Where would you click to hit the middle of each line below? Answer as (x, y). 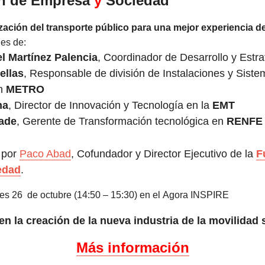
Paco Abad (45, 153)
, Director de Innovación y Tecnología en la (110, 105)
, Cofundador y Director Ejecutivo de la (164, 153)
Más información (132, 247)
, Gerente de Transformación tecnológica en (122, 121)
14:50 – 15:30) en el (120, 195)
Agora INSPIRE (196, 195)
